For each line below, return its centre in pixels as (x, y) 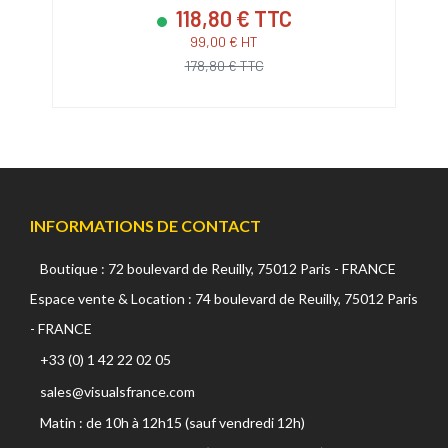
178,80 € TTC (224, 65)
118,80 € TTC (231, 17)
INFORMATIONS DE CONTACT (145, 225)
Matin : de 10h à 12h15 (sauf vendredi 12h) (172, 422)
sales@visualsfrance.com (117, 391)
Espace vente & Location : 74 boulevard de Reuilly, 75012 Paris (224, 298)
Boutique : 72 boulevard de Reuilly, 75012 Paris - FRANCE (218, 268)
